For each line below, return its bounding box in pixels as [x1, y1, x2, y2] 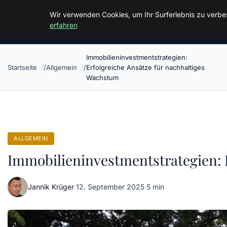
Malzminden [8, 7, 72, 23]
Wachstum [86, 73, 119, 82]
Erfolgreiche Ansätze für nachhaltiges [86, 63, 205, 71]
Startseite [8, 63, 37, 71]
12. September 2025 [76, 182, 144, 191]
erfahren [49, 21, 78, 29]
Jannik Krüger [28, 182, 74, 191]
